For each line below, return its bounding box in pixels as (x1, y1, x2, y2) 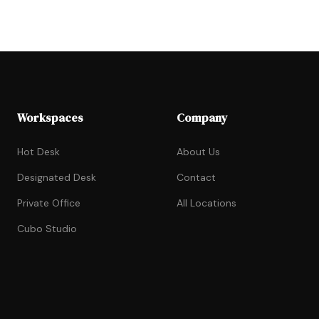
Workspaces (17, 110, 83, 126)
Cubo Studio (17, 222, 77, 236)
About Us (177, 145, 220, 159)
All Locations (177, 197, 236, 210)
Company (177, 110, 228, 126)
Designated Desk (17, 171, 96, 184)
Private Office (17, 197, 80, 210)
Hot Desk (17, 145, 60, 159)
